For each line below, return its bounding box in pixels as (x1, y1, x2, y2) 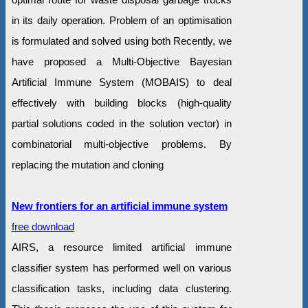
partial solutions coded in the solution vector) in (11, 117, 232, 129)
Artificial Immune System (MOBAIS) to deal (11, 76, 232, 88)
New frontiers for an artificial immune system (11, 199, 228, 212)
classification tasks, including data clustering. (11, 282, 232, 294)
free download (11, 220, 74, 232)
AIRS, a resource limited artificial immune (11, 241, 232, 253)
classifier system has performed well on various (11, 261, 232, 274)
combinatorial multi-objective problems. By (11, 137, 232, 150)
